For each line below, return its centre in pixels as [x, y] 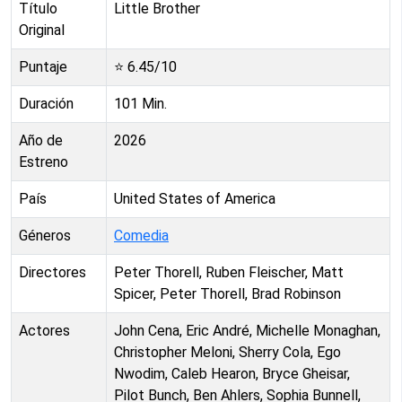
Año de [41, 140]
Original [42, 30]
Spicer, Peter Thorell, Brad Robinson [227, 293]
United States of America [195, 198]
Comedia [141, 235]
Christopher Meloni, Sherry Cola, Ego [227, 352]
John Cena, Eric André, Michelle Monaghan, [247, 330]
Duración [46, 103]
